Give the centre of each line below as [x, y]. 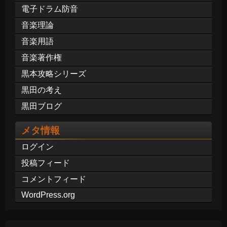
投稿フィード [46, 163]
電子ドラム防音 [50, 9]
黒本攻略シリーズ [54, 74]
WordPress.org [48, 195]
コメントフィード [54, 179]
